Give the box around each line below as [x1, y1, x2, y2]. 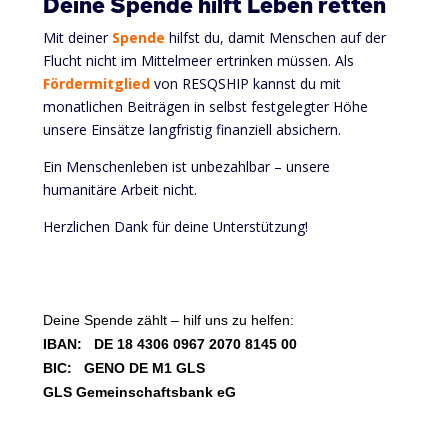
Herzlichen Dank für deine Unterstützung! [42, 216, 308, 236]
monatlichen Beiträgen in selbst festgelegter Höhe [42, 96, 368, 116]
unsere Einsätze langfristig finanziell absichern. [42, 119, 341, 139]
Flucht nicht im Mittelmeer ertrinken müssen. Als [42, 50, 354, 70]
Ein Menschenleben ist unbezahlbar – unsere [42, 156, 330, 176]
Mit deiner [42, 27, 112, 47]
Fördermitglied [42, 73, 150, 93]
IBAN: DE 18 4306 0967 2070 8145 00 [42, 335, 297, 352]
